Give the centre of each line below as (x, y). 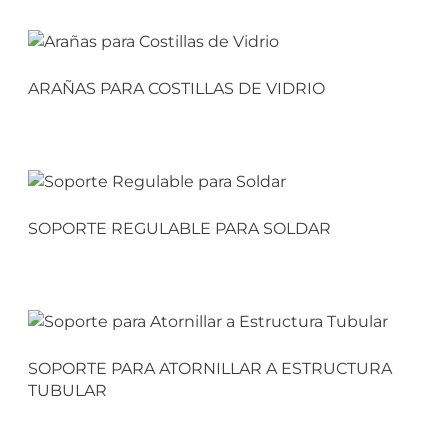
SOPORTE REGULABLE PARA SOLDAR (179, 228)
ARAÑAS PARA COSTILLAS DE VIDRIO (176, 88)
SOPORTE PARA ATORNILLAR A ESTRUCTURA (209, 368)
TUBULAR (67, 390)
